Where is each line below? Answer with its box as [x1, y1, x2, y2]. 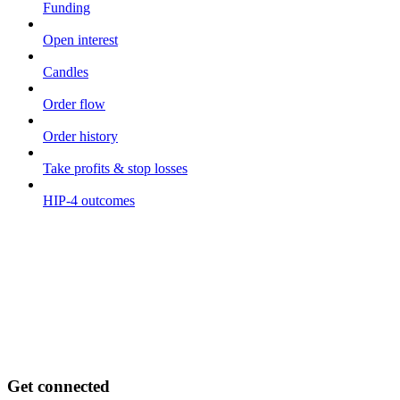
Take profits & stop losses [43, 160, 187, 176]
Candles [43, 63, 88, 79]
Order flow [43, 96, 105, 112]
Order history [43, 128, 118, 144]
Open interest [43, 31, 118, 47]
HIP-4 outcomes [43, 192, 135, 208]
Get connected [7, 377, 110, 396]
